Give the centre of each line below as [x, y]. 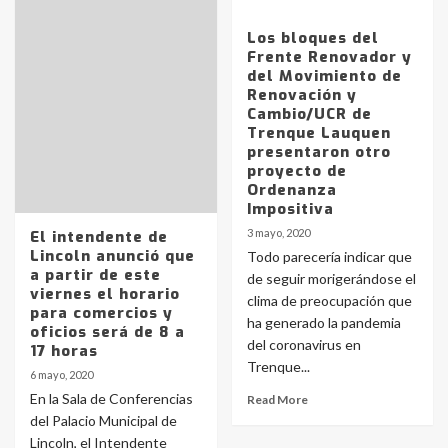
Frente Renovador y [329, 57]
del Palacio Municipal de [103, 420]
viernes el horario [105, 294]
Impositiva [290, 209]
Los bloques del [312, 38]
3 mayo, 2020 [278, 232]
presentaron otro [318, 152]
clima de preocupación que [329, 300]
